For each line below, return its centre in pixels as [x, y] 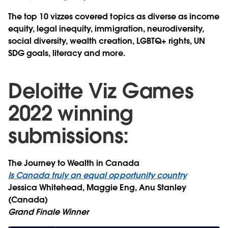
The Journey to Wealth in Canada [74, 163]
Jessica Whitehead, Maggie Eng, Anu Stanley [97, 188]
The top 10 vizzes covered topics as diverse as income [114, 17]
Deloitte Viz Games [101, 91]
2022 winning [71, 114]
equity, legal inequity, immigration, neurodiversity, [106, 29]
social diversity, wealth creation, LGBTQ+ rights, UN [107, 41]
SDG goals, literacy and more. [67, 53]
